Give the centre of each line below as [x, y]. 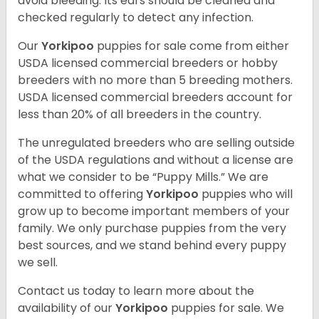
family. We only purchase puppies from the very [152, 229]
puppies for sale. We [228, 308]
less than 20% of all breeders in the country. [141, 115]
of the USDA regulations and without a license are [156, 160]
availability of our [67, 308]
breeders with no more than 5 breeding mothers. [155, 80]
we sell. [38, 263]
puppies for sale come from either [193, 46]
